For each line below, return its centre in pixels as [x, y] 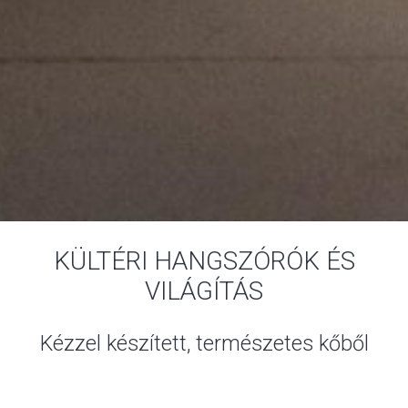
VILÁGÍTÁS [204, 291]
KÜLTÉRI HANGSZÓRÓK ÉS [204, 260]
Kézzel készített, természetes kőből [204, 343]
